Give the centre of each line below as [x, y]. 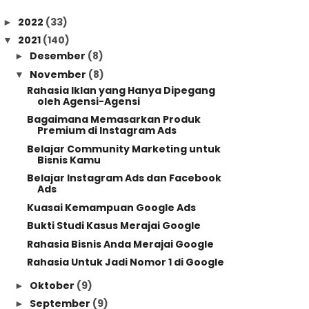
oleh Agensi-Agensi [88, 101]
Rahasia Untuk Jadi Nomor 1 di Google [125, 262]
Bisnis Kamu [69, 160]
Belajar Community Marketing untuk [123, 149]
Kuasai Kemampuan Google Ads [111, 207]
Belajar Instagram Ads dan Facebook [124, 178]
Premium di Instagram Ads [107, 130]
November [59, 74]
